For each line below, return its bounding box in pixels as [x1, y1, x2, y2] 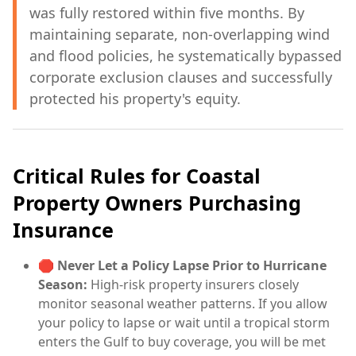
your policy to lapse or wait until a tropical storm [38, 314, 330, 332]
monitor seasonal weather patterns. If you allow [38, 295, 327, 313]
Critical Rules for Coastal [13, 162, 261, 190]
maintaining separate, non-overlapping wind [29, 25, 330, 44]
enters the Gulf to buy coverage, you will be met [38, 333, 326, 351]
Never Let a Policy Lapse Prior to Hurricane [57, 257, 327, 275]
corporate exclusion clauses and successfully [29, 68, 332, 87]
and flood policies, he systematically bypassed [29, 46, 342, 66]
